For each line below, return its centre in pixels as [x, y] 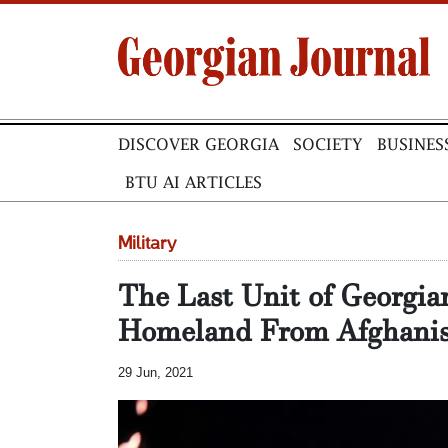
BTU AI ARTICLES [193, 182]
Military [147, 244]
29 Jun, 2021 [155, 372]
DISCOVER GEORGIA [198, 144]
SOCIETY [328, 144]
